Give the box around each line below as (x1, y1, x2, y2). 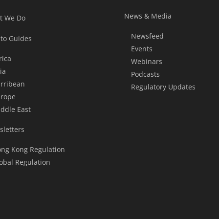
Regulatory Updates (131, 82, 196, 92)
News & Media (124, 11, 172, 21)
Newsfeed (131, 31, 164, 41)
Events (131, 44, 153, 54)
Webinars (131, 57, 162, 66)
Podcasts (131, 69, 160, 79)
